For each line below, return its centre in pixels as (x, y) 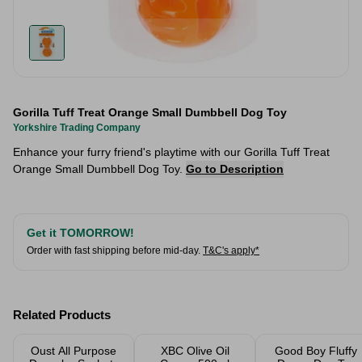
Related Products (62, 315)
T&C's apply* (231, 250)
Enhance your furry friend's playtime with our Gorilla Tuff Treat (171, 152)
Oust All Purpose (74, 351)
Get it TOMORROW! (80, 233)
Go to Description (235, 169)
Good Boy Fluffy (316, 351)
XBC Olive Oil (195, 351)
